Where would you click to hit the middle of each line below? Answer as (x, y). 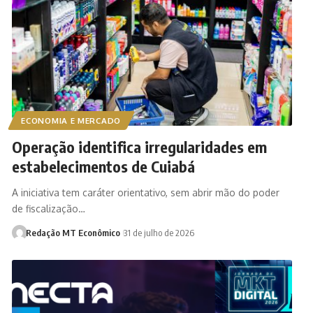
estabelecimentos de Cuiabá (103, 166)
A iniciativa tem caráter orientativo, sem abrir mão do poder (145, 192)
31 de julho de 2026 (159, 232)
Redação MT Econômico (73, 232)
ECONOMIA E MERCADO (71, 120)
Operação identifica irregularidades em (139, 146)
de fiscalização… (48, 208)
